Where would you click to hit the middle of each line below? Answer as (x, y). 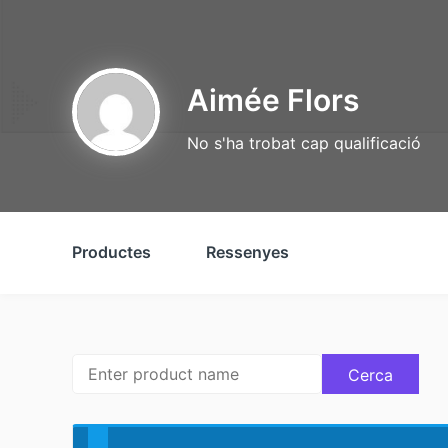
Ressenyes (247, 252)
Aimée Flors (272, 100)
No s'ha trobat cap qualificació (303, 143)
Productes (111, 252)
